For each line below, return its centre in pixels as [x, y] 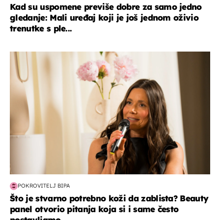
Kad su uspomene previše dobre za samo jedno [106, 6]
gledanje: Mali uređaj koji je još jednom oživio [104, 17]
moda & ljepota [39, 56]
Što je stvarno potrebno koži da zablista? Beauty [109, 198]
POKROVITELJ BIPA [44, 186]
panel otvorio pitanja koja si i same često [94, 209]
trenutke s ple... [41, 28]
